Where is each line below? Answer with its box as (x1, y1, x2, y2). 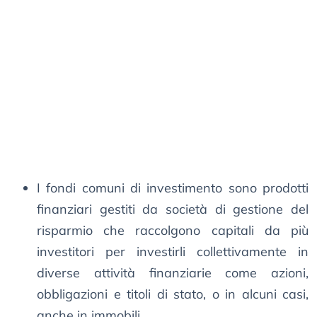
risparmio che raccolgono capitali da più (37, 222, 309, 239)
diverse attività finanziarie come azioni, (37, 265, 309, 282)
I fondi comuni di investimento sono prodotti (37, 180, 309, 197)
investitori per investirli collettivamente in (37, 243, 309, 260)
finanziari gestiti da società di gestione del (37, 201, 309, 218)
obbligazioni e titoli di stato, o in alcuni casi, (37, 286, 309, 303)
